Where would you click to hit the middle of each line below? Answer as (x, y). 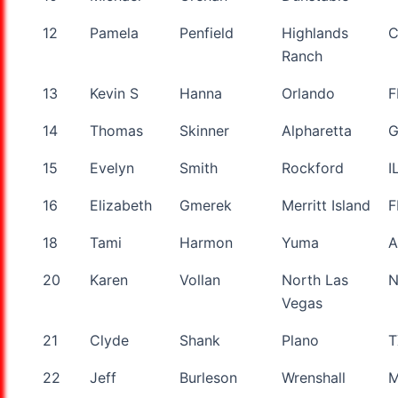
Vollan (200, 279)
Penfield (207, 32)
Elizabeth (121, 205)
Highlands (315, 32)
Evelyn (112, 167)
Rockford (313, 167)
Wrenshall (314, 377)
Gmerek (206, 205)
